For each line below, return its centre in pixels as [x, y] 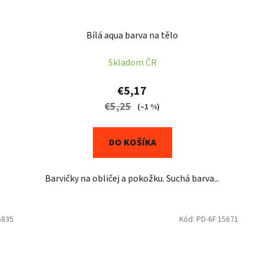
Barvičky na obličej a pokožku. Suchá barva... [132, 179]
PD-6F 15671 [217, 219]
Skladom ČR [132, 63]
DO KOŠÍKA [132, 143]
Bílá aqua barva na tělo [132, 36]
